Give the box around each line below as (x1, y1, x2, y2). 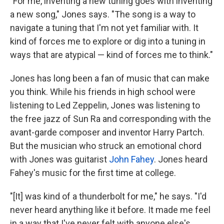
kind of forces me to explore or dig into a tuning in (10, 36, 205, 47)
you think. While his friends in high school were (10, 86, 195, 97)
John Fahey (109, 154, 154, 165)
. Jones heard (154, 154, 207, 165)
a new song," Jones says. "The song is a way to (10, 9, 195, 20)
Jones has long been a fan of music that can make (10, 73, 209, 84)
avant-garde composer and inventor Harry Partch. (10, 127, 204, 138)
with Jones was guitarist (10, 154, 109, 165)
